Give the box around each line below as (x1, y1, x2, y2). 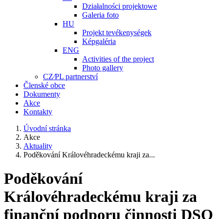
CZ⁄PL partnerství (43, 72, 98, 81)
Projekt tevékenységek (82, 28, 152, 37)
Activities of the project (82, 55, 154, 63)
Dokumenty (23, 90, 60, 98)
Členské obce (23, 81, 65, 89)
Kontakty (23, 108, 52, 116)
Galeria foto (82, 11, 119, 19)
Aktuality (23, 142, 52, 150)
